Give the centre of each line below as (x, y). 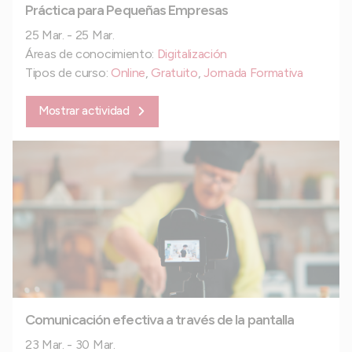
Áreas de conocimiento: (91, 54)
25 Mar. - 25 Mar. (70, 35)
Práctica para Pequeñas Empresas (127, 10)
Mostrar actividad (84, 111)
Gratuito (174, 73)
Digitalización (192, 54)
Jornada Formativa (253, 73)
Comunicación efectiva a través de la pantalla (160, 319)
